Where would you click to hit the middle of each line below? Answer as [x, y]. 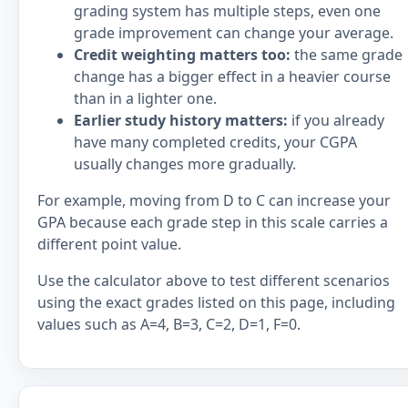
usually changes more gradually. [185, 164]
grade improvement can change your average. [234, 33]
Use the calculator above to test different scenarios [214, 280]
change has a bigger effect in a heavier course [232, 76]
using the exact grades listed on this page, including [216, 302]
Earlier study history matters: [181, 120]
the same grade [347, 55]
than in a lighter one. [145, 98]
